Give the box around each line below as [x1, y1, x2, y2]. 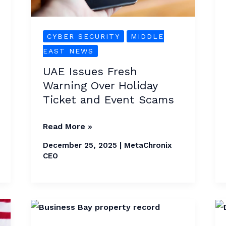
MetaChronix [124, 141, 172, 150]
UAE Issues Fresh [42, 65, 137, 78]
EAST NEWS [42, 47, 94, 55]
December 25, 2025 [42, 141, 120, 150]
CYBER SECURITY [46, 32, 120, 41]
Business [42, 201, 79, 211]
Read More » [42, 122, 92, 132]
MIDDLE [130, 32, 164, 41]
